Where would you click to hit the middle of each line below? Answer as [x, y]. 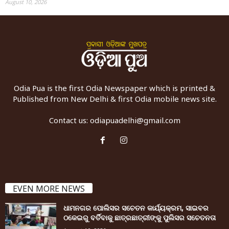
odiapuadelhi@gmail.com [135, 120]
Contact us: [69, 120]
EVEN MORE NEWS [49, 189]
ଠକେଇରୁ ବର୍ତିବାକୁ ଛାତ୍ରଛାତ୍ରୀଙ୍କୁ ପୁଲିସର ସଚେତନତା [140, 218]
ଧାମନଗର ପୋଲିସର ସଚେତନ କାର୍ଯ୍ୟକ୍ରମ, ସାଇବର [136, 208]
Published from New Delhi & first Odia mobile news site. [114, 99]
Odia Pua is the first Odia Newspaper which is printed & [114, 88]
